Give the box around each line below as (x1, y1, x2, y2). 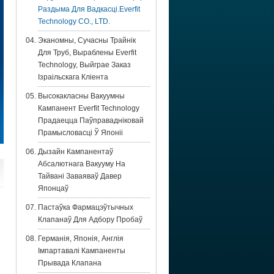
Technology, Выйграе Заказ (38, 61, 131, 69)
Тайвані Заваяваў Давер (38, 172, 122, 180)
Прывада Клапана (38, 259, 102, 267)
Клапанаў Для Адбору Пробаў (38, 215, 143, 224)
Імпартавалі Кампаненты (38, 246, 125, 255)
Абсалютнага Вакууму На (38, 160, 125, 168)
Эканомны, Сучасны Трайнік (38, 36, 136, 45)
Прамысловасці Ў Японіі (38, 128, 123, 137)
